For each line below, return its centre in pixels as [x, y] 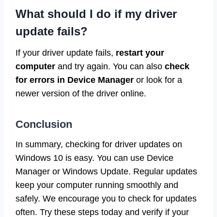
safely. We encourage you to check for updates [106, 198]
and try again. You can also [110, 66]
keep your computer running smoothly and [97, 185]
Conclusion [44, 124]
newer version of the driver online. [81, 93]
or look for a [158, 80]
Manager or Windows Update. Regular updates [106, 171]
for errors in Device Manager [75, 80]
